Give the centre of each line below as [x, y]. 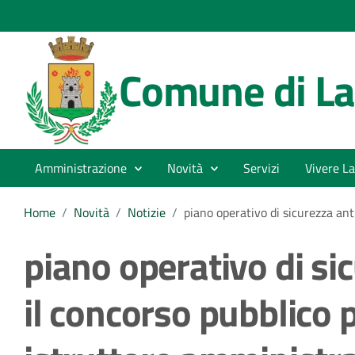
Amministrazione [81, 168]
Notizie [147, 212]
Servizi [261, 168]
